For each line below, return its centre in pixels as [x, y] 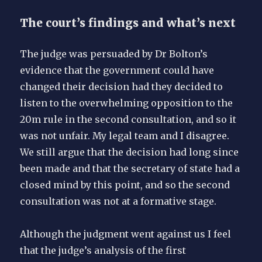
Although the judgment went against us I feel [126, 234]
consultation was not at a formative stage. [118, 201]
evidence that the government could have [117, 70]
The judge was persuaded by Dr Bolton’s [114, 54]
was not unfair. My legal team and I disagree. [125, 136]
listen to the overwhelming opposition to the [127, 103]
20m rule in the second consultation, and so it [128, 120]
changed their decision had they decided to [122, 87]
